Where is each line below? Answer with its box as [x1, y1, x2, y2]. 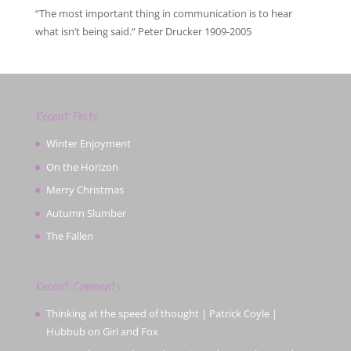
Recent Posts [34, 108, 99, 125]
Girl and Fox [102, 324, 158, 338]
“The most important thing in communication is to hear [34, 6, 292, 20]
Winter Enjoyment [45, 136, 131, 150]
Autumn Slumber [45, 205, 126, 220]
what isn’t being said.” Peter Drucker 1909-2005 [34, 24, 261, 38]
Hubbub [45, 324, 85, 338]
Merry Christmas [45, 183, 124, 197]
